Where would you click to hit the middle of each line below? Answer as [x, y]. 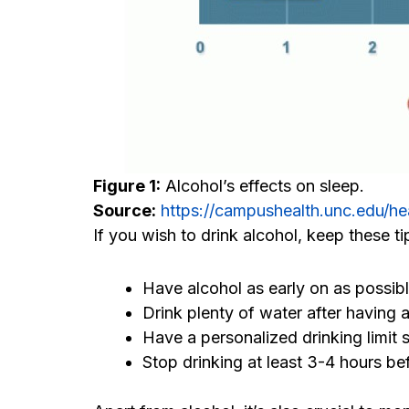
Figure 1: [127, 185]
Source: [125, 210]
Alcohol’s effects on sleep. [265, 185]
